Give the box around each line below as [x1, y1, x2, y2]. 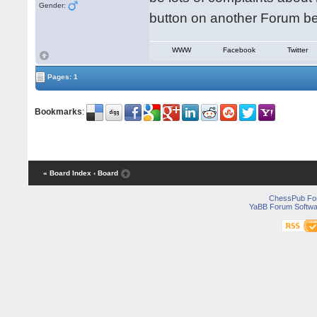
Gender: [39, 1, 69, 9]
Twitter [287, 46, 309, 54]
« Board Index [42, 169, 91, 178]
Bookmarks [35, 107, 83, 117]
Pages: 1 [45, 72, 79, 81]
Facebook [223, 46, 256, 54]
